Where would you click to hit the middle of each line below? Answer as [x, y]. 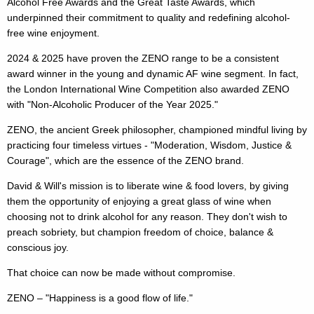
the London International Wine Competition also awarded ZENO [148, 89]
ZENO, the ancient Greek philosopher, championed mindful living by [157, 130]
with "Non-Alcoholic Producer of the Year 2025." [112, 105]
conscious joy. [38, 248]
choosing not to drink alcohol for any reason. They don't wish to [147, 217]
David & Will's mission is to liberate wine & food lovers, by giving [148, 186]
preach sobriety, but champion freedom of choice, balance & [140, 232]
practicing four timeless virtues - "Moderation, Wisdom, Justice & [149, 145]
